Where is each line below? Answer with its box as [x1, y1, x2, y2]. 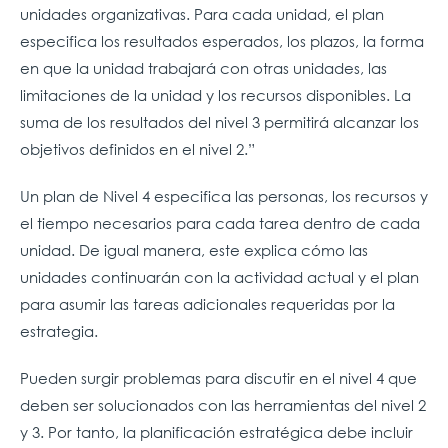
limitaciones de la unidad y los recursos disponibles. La [20, 84, 411, 105]
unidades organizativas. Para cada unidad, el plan [20, 3, 384, 24]
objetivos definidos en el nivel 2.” [20, 138, 255, 159]
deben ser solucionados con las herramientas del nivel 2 [20, 394, 426, 415]
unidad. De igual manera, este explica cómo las [20, 239, 368, 260]
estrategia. [20, 320, 98, 341]
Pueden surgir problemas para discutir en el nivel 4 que [20, 367, 417, 388]
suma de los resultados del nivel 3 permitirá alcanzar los [20, 111, 419, 132]
